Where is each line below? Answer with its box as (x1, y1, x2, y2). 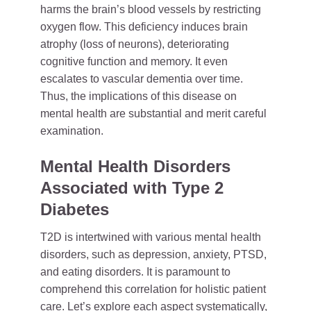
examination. (40, 125, 103, 137)
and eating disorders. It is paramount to (40, 266, 230, 278)
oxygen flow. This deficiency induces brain (40, 21, 248, 33)
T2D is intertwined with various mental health (40, 231, 261, 243)
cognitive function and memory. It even (40, 56, 228, 67)
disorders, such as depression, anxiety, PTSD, (40, 249, 267, 260)
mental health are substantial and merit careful (40, 108, 267, 119)
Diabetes (40, 200, 109, 219)
